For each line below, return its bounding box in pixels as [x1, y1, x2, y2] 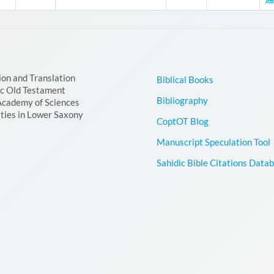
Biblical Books [157, 73, 213, 85]
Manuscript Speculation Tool [157, 136, 270, 147]
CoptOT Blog [157, 115, 209, 127]
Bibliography [157, 94, 208, 106]
